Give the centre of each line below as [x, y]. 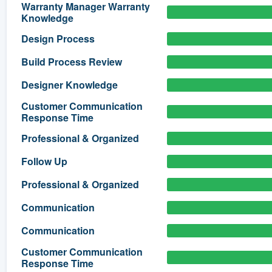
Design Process [58, 39]
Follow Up [44, 161]
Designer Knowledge [69, 85]
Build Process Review [71, 62]
